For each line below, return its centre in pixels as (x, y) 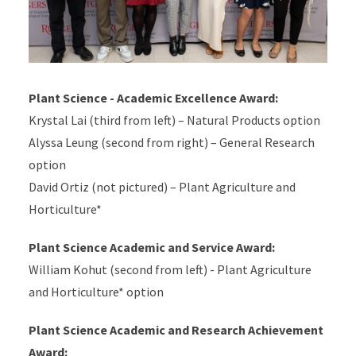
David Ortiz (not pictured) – (103, 187)
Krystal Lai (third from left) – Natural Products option (174, 120)
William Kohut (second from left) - (122, 270)
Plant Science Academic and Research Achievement (176, 330)
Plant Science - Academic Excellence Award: (153, 98)
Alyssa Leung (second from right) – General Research (171, 143)
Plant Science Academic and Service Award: (151, 248)
